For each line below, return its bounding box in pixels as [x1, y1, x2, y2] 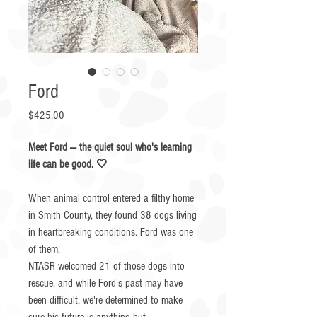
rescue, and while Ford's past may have [28, 277, 183, 289]
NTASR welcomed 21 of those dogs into [28, 260, 185, 272]
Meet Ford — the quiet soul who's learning [28, 141, 192, 154]
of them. [28, 243, 60, 255]
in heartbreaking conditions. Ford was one [28, 226, 193, 238]
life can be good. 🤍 [28, 158, 108, 171]
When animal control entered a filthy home [28, 192, 194, 204]
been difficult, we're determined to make [28, 294, 183, 306]
